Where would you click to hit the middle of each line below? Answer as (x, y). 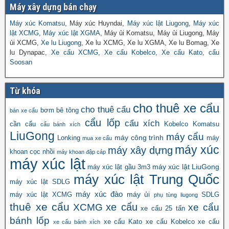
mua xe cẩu (97, 138)
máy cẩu (185, 136)
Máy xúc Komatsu (38, 23)
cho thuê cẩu (106, 109)
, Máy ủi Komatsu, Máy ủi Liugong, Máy (160, 33)
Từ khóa (25, 90)
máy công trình (139, 137)
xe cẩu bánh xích (76, 222)
